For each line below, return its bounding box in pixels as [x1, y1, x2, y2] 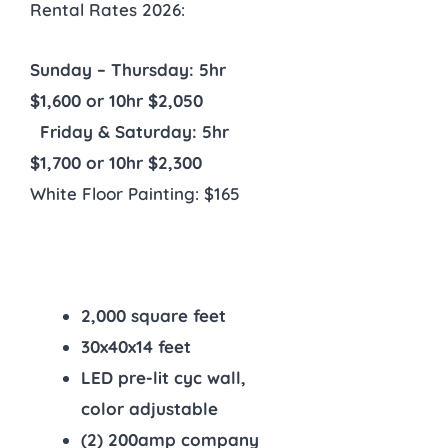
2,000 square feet [81, 304, 226, 326]
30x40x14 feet [81, 335, 191, 357]
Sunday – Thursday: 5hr [30, 59, 226, 81]
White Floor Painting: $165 [30, 183, 240, 205]
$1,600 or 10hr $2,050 [30, 90, 203, 112]
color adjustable [81, 397, 218, 419]
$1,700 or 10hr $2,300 [30, 152, 202, 174]
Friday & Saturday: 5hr [40, 121, 229, 143]
